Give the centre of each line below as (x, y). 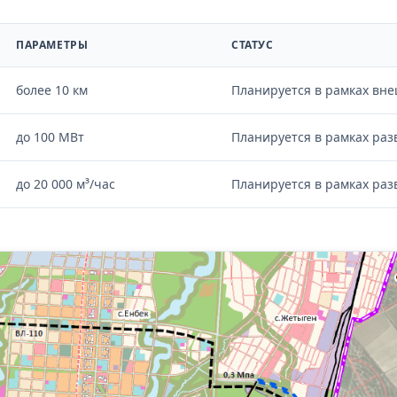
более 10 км (52, 90)
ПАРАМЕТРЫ (52, 45)
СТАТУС (253, 45)
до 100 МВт (50, 137)
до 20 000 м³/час (66, 184)
